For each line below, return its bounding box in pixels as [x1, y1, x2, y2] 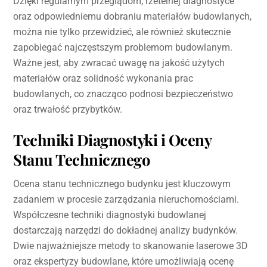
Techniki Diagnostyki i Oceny [13, 129, 212, 150]
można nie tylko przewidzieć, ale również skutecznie [13, 26, 231, 38]
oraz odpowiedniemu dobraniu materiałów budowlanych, [13, 10, 252, 22]
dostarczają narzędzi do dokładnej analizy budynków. [13, 225, 238, 237]
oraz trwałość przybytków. [13, 103, 123, 115]
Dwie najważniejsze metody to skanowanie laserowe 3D [13, 240, 249, 252]
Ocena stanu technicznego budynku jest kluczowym [13, 178, 231, 190]
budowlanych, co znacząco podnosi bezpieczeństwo [13, 88, 234, 100]
